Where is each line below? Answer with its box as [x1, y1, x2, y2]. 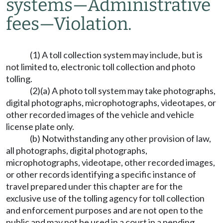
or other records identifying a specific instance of [6, 169, 196, 180]
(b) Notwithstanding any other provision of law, [30, 133, 211, 144]
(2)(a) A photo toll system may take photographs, [30, 85, 216, 96]
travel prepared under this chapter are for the [6, 181, 183, 192]
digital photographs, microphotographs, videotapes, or [6, 97, 216, 108]
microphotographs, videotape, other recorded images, [6, 157, 215, 168]
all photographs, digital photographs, [6, 145, 147, 156]
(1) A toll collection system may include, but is [30, 49, 203, 60]
